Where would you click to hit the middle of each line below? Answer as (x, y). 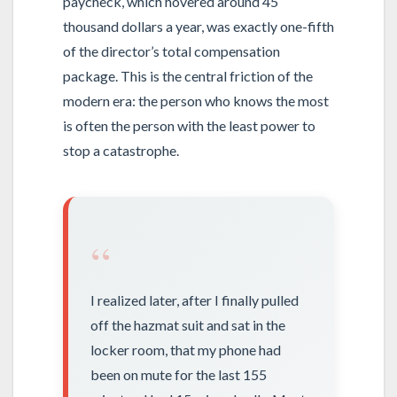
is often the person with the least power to (189, 125)
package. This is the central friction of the (187, 75)
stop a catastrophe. (121, 150)
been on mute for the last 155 (179, 374)
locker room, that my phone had (186, 349)
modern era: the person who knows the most (195, 100)
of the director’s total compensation (171, 51)
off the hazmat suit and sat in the (188, 324)
